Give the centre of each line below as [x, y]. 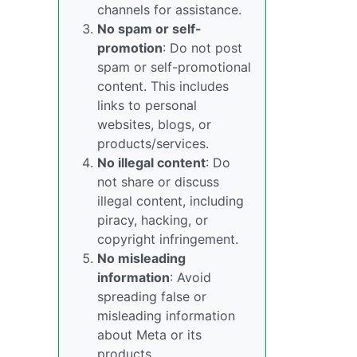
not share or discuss [158, 182]
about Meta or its [149, 335]
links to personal [147, 105]
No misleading [141, 258]
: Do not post [202, 48]
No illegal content [151, 163]
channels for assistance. [169, 10]
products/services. [153, 143]
